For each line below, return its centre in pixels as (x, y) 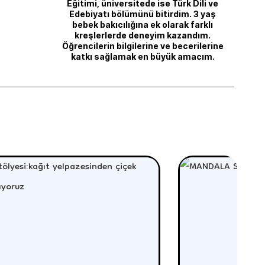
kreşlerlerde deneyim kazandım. (143, 35)
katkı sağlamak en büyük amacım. (143, 56)
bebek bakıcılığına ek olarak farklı (143, 25)
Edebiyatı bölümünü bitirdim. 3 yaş (143, 14)
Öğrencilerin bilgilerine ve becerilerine (143, 46)
